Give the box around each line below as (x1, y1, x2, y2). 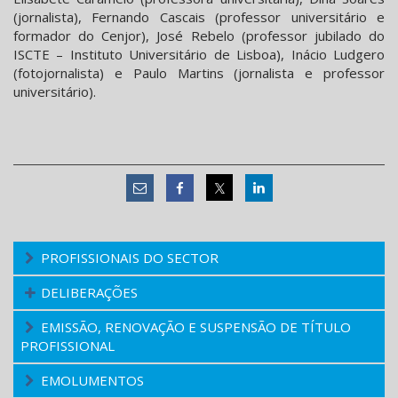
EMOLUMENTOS (41, 371, 144, 390)
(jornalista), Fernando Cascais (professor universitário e (13, 8, 385, 27)
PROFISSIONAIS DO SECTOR (41, 249, 219, 267)
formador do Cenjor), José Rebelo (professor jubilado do (13, 27, 385, 45)
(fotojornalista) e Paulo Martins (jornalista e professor (13, 64, 385, 83)
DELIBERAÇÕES (41, 283, 138, 302)
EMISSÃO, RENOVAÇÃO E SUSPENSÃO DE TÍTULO (41, 318, 351, 337)
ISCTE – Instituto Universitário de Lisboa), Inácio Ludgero (13, 45, 385, 64)
